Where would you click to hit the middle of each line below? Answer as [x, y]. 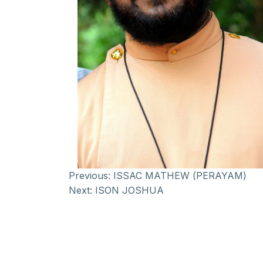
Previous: [90, 176]
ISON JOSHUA [129, 190]
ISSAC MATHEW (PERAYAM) [180, 176]
